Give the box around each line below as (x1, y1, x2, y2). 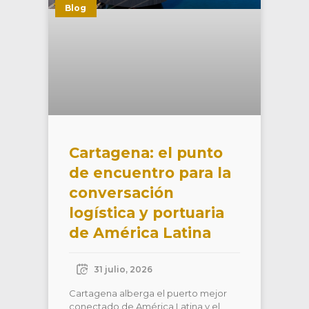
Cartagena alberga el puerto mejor (69, 288, 227, 299)
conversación (69, 184, 174, 202)
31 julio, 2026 (94, 263, 152, 275)
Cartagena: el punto (69, 144, 223, 162)
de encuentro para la (69, 164, 231, 182)
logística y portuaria (69, 204, 224, 222)
